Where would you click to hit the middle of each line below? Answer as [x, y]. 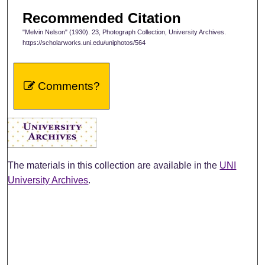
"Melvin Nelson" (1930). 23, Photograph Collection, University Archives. [124, 32]
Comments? [67, 86]
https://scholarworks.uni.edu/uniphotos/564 [84, 43]
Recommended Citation [101, 18]
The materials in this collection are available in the [114, 165]
